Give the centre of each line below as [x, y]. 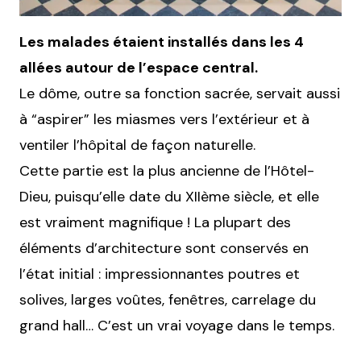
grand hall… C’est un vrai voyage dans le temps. [177, 326]
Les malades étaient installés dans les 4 [162, 42]
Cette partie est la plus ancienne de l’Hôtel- [167, 171]
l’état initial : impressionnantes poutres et [160, 274]
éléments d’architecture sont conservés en [164, 248]
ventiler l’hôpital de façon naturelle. [137, 145]
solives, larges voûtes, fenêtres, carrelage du [168, 300]
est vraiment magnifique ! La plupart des [155, 222]
